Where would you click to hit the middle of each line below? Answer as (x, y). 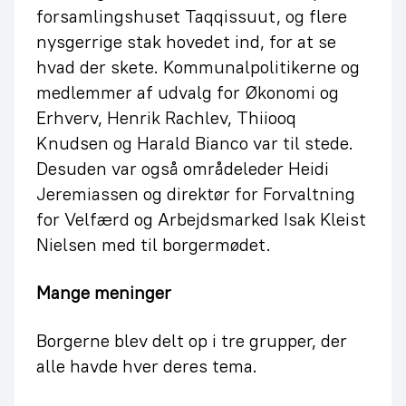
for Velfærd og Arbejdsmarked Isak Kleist (201, 219)
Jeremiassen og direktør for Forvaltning (196, 193)
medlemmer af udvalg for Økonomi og (188, 92)
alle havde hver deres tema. (147, 366)
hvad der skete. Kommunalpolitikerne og (198, 67)
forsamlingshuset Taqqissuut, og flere (192, 16)
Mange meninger (104, 292)
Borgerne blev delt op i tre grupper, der (192, 340)
